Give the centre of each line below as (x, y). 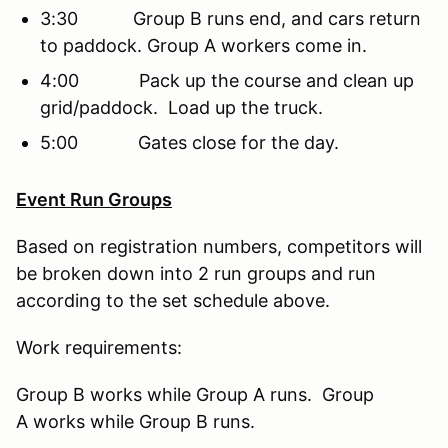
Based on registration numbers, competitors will (219, 246)
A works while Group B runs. (135, 421)
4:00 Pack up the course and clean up (227, 80)
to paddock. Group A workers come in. (206, 45)
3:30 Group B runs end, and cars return (230, 18)
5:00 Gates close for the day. (189, 142)
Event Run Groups (94, 199)
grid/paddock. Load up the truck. (181, 107)
